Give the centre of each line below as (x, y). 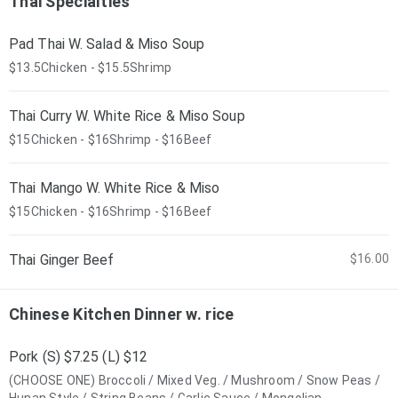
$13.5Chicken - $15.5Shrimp (91, 68)
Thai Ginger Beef (62, 260)
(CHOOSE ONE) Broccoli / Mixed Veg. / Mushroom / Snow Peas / (195, 380)
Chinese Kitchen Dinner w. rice (122, 314)
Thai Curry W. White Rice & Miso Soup (127, 116)
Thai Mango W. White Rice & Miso (115, 188)
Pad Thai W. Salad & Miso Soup (107, 44)
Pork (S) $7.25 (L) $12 (79, 357)
